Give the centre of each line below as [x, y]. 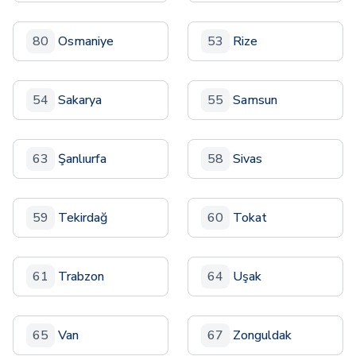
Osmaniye [86, 41]
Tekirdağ [83, 218]
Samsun [255, 100]
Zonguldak [262, 335]
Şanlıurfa [82, 159]
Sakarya [80, 100]
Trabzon [81, 277]
